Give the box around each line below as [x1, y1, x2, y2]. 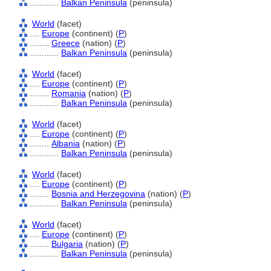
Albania [51, 139, 80, 148]
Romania [51, 88, 86, 98]
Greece [51, 38, 80, 48]
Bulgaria [51, 239, 83, 249]
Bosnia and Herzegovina [51, 189, 145, 198]
